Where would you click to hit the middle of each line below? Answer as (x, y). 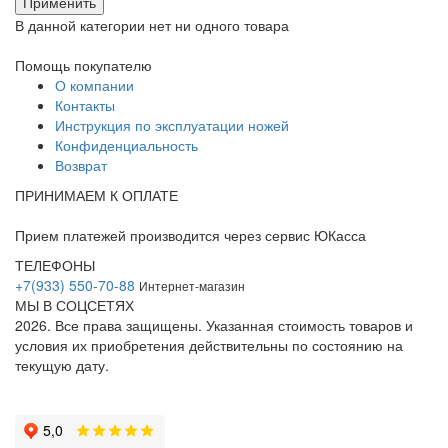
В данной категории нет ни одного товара (152, 24)
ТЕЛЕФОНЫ (55, 264)
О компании (94, 84)
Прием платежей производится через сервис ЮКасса (190, 234)
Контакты (85, 104)
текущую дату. (62, 364)
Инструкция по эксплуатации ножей (172, 124)
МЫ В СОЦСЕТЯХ (74, 304)
